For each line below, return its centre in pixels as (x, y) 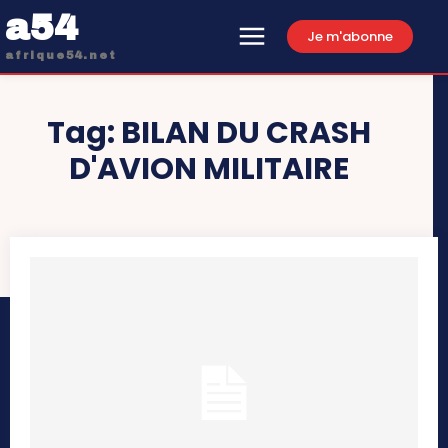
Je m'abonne (350, 36)
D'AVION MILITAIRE (209, 169)
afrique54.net (61, 55)
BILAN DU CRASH (246, 133)
